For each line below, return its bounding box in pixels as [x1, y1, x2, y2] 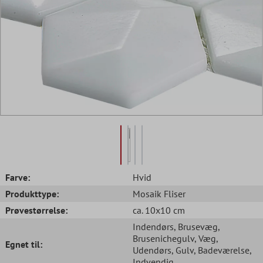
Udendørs [133, 244, 171, 256]
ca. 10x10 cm [133, 204, 185, 216]
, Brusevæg [174, 220, 218, 232]
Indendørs [133, 220, 174, 232]
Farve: [5, 171, 30, 183]
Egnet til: [5, 238, 42, 250]
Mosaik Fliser [133, 187, 186, 200]
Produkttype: [5, 187, 59, 200]
